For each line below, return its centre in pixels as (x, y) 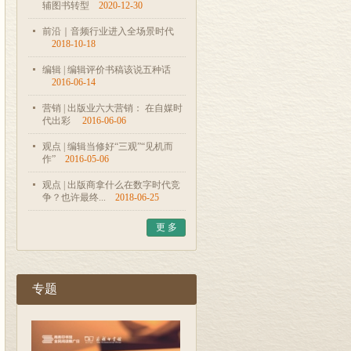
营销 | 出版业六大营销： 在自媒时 (112, 108)
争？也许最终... (74, 197)
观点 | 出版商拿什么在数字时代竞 (111, 185)
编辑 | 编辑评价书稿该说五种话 (107, 70)
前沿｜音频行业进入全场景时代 (108, 31)
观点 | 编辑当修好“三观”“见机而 (108, 147)
